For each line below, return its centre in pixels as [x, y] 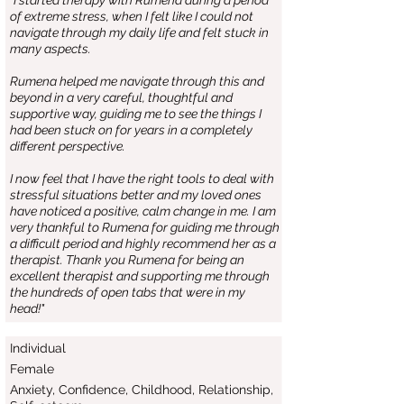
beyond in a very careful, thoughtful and [121, 97]
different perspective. [68, 146]
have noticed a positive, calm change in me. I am [143, 211]
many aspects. [50, 49]
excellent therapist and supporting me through [140, 276]
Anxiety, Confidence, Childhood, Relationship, [142, 390]
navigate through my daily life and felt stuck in [139, 32]
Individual [38, 348]
